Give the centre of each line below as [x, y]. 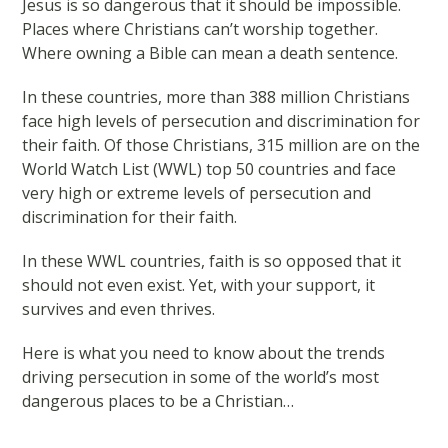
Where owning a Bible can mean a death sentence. [210, 53]
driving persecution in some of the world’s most [201, 377]
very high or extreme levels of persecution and [197, 193]
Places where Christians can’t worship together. [200, 29]
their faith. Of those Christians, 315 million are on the [221, 145]
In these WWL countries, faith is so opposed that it [212, 261]
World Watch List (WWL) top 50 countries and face [209, 169]
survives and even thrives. [119, 309]
